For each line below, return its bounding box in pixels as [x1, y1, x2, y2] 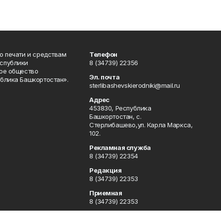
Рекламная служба [89, 143, 151, 151]
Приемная [89, 188, 122, 197]
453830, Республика [89, 104, 151, 112]
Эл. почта [89, 73, 120, 81]
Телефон [89, 50, 118, 58]
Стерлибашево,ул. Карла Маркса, [89, 120, 193, 129]
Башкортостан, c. [89, 112, 142, 120]
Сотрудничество [89, 211, 144, 220]
